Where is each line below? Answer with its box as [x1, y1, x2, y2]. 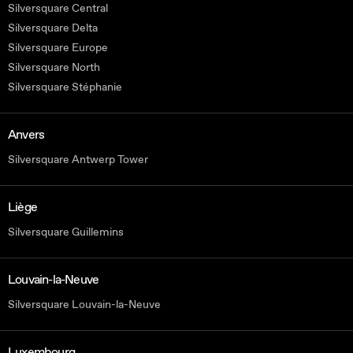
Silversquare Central [8, 2, 108, 16]
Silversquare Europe [8, 41, 108, 55]
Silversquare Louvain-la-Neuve [8, 298, 161, 312]
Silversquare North [8, 61, 100, 75]
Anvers [8, 127, 45, 143]
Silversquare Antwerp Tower [8, 153, 148, 167]
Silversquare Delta [8, 21, 98, 35]
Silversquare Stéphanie [8, 80, 122, 95]
